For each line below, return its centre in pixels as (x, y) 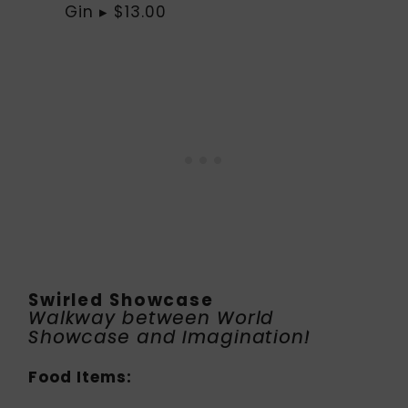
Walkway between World (152, 319)
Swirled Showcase (121, 300)
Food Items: (83, 377)
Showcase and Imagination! (169, 338)
